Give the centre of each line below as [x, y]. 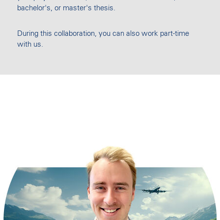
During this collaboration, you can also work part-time [103, 34]
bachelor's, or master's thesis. [66, 8]
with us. [30, 45]
